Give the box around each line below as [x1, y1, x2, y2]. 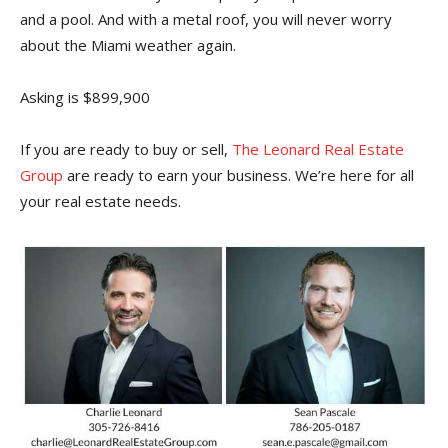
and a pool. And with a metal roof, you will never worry [20, 8, 392, 29]
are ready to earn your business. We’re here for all [63, 164, 414, 185]
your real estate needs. [20, 190, 181, 211]
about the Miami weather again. [20, 34, 236, 55]
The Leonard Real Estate [232, 138, 404, 159]
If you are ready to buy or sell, [20, 138, 232, 159]
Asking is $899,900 [20, 86, 150, 107]
